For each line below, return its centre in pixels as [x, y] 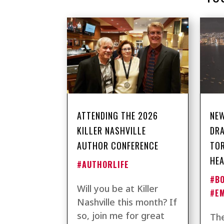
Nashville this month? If [127, 202]
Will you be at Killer [118, 188]
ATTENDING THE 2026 [118, 115]
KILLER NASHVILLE [112, 130]
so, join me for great [121, 215]
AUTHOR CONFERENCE [118, 145]
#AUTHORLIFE [103, 164]
